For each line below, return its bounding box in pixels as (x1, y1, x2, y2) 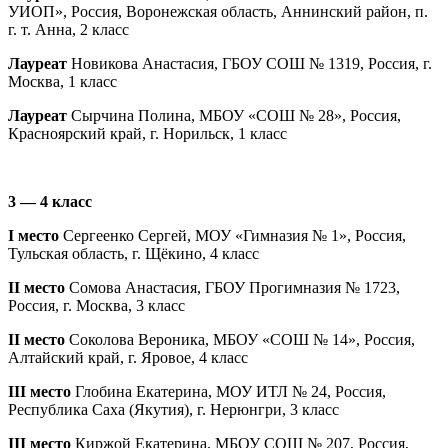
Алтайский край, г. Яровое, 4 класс (8, 349, 248, 367)
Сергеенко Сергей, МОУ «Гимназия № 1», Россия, (63, 227, 406, 245)
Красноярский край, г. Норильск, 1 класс (8, 125, 287, 143)
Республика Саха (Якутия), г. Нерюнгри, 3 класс (8, 401, 339, 419)
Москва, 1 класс (8, 73, 117, 91)
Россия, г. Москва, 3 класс (8, 297, 185, 315)
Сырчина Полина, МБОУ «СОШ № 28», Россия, (71, 107, 401, 125)
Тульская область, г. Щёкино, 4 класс (8, 245, 259, 263)
